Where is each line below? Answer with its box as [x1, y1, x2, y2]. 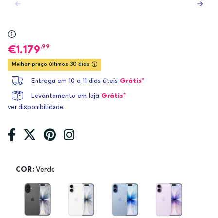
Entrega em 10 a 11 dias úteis [31, 78, 118, 85]
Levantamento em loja [31, 93, 99, 100]
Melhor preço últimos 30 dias [12, 62, 90, 67]
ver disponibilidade [8, 103, 64, 110]
